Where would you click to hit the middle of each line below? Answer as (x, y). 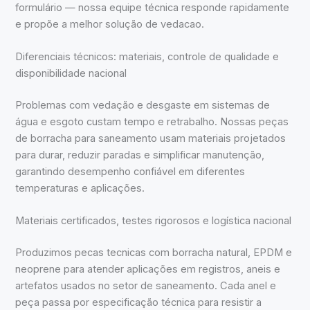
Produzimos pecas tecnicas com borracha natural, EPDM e (154, 253)
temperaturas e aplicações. (80, 188)
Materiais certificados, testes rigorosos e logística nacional (154, 221)
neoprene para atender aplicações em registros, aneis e (148, 270)
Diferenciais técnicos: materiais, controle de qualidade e (147, 56)
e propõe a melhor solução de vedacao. (110, 24)
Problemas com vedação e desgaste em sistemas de (143, 105)
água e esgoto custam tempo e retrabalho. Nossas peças (152, 121)
